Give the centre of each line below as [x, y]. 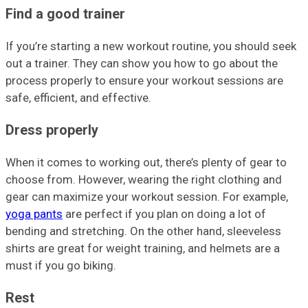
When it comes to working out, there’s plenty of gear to [146, 162]
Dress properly [52, 130]
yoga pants [34, 213]
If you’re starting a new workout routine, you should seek [151, 46]
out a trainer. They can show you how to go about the [142, 64]
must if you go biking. [61, 265]
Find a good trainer [65, 14]
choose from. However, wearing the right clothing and [144, 179]
